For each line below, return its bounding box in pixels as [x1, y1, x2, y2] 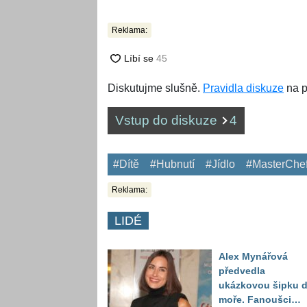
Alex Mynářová [219, 250, 288, 262]
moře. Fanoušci [219, 293, 291, 305]
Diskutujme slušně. [108, 82, 203, 94]
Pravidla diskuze [203, 82, 284, 94]
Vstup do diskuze [115, 112, 221, 127]
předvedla [219, 265, 265, 276]
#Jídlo [206, 158, 235, 170]
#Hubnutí [150, 158, 195, 170]
